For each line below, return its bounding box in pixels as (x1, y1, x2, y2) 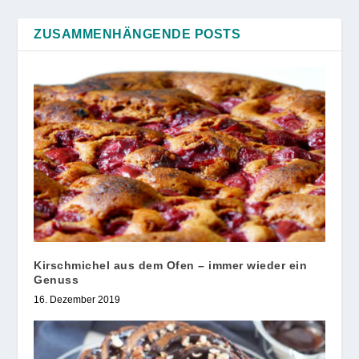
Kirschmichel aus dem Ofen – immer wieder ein (34, 259, 308, 272)
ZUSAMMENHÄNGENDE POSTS (34, 27, 241, 42)
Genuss (34, 273, 79, 287)
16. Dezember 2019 (34, 294, 121, 306)
